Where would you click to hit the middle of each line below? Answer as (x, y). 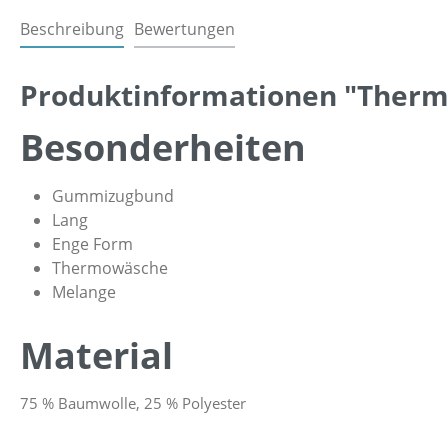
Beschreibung (72, 28)
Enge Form (92, 243)
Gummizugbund (113, 195)
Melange (84, 291)
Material (96, 355)
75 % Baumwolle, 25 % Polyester (133, 402)
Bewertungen (184, 28)
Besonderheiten (163, 147)
